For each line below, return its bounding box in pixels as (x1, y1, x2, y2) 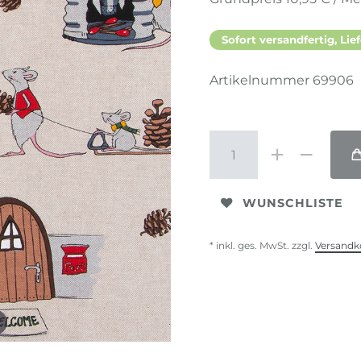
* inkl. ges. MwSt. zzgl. (210, 239, 315, 252)
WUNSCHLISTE (243, 195, 343, 210)
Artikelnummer (210, 73, 313, 89)
